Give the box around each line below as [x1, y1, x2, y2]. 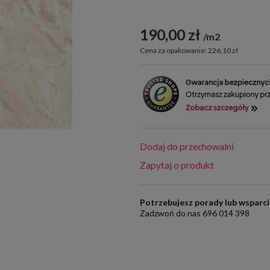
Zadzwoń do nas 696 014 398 [140, 208, 250, 219]
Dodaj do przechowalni [140, 141, 234, 152]
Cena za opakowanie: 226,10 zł [140, 46, 239, 55]
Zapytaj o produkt [140, 160, 215, 171]
